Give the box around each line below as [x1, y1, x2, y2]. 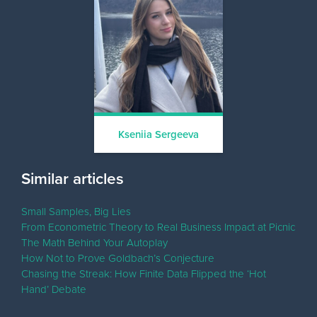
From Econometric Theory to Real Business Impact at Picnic [21, 219, 296, 234]
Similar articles [21, 166, 125, 190]
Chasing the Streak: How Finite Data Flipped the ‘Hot [21, 265, 267, 281]
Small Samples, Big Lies [21, 203, 132, 219]
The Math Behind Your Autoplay [21, 234, 168, 250]
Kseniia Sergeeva [118, 127, 199, 142]
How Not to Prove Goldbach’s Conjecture [21, 250, 215, 265]
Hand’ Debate [21, 281, 87, 296]
